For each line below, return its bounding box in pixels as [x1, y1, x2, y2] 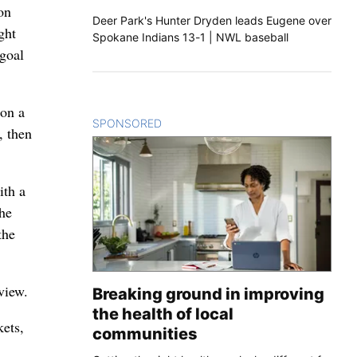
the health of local [92, 304, 233, 324]
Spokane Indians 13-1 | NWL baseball [92, 29, 288, 44]
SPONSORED [92, 116, 162, 130]
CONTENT [162, 116, 217, 130]
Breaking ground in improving [92, 284, 324, 304]
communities [92, 324, 198, 343]
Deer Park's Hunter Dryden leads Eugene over [92, 13, 331, 27]
